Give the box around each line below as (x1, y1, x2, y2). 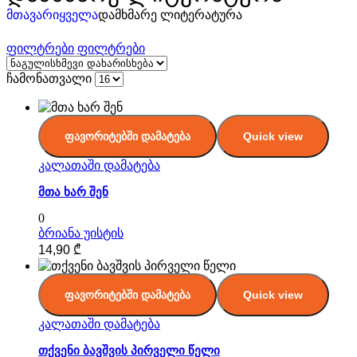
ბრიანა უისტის (38, 226, 124, 240)
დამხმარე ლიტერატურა (98, 8, 242, 22)
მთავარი (6, 8, 59, 22)
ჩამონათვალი (6, 72, 92, 85)
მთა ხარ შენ (38, 186, 108, 198)
